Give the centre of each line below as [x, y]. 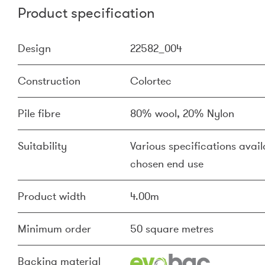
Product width [52, 196]
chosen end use [167, 164]
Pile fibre [39, 114]
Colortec [151, 81]
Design [34, 49]
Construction [49, 81]
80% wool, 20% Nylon [182, 114]
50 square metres [172, 229]
